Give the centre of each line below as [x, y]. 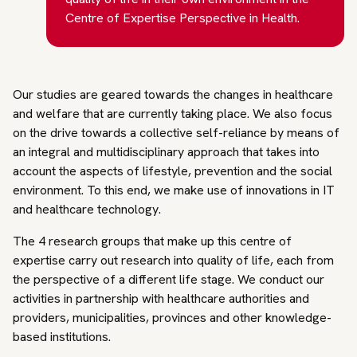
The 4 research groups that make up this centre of [152, 241]
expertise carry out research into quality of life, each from [173, 260]
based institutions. [63, 337]
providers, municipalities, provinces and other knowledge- [172, 318]
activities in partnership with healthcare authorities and [161, 298]
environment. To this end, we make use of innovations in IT [174, 190]
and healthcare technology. [87, 209]
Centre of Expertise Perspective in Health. [182, 18]
